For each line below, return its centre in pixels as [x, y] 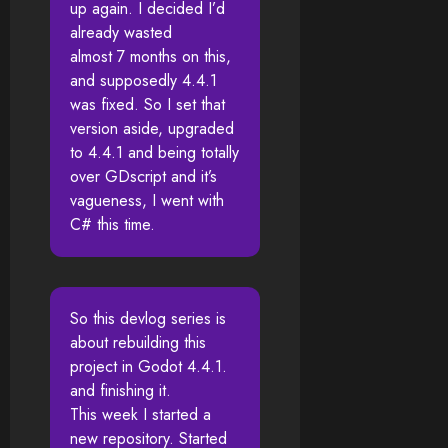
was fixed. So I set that [147, 105]
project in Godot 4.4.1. [148, 367]
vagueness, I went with [147, 201]
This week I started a [140, 415]
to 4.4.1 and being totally [154, 153]
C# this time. [112, 225]
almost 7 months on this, [150, 57]
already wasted [121, 33]
